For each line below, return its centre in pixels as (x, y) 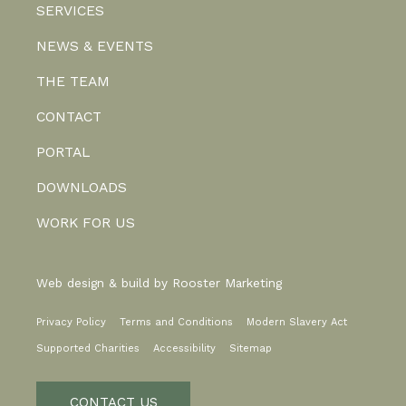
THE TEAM (73, 81)
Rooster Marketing (227, 283)
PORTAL (63, 152)
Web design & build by (104, 283)
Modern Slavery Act (297, 322)
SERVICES (70, 10)
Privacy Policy (71, 322)
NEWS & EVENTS (95, 46)
